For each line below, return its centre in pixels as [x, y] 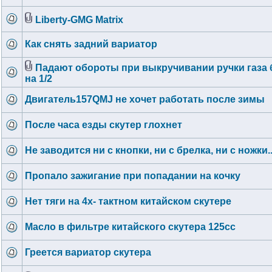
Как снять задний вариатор [91, 44]
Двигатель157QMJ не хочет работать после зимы [145, 99]
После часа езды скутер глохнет [104, 125]
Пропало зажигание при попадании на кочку [133, 176]
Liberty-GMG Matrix [79, 20]
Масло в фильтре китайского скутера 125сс [130, 227]
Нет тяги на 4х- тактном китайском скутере [128, 201]
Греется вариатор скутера [88, 252]
